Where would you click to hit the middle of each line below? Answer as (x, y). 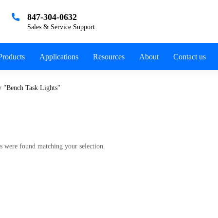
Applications (59, 56)
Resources (109, 56)
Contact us (190, 56)
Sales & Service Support (61, 27)
